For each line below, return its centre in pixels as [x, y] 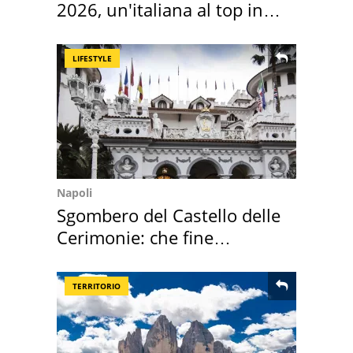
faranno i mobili [121, 259]
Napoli [74, 192]
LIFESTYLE [92, 58]
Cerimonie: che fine [135, 237]
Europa [85, 31]
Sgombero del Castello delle [169, 215]
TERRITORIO [97, 286]
